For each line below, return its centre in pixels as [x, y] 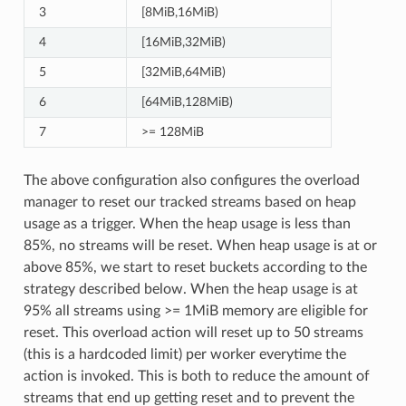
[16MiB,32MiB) [183, 43]
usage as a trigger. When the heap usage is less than [187, 224]
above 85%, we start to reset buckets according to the [195, 268]
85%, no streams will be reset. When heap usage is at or [200, 246]
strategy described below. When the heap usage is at [190, 290]
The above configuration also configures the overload [191, 181]
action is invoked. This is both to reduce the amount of [196, 377]
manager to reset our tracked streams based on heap [189, 203]
